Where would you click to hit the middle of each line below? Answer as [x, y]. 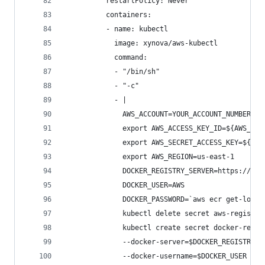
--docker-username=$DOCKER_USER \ [160, 256]
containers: [108, 15]
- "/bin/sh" [112, 72]
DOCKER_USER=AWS [125, 185]
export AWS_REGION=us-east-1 [149, 157]
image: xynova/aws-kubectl [141, 43]
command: [106, 57]
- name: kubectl [116, 29]
